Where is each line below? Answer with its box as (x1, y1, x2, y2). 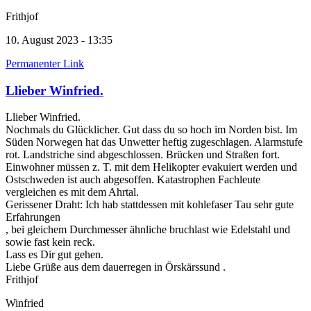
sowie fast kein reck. (6, 236, 95, 249)
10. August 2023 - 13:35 (6, 33, 112, 46)
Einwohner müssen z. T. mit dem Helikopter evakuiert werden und (6, 161, 297, 174)
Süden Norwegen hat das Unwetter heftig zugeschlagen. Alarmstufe (6, 136, 303, 149)
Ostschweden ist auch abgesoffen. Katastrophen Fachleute (6, 174, 260, 186)
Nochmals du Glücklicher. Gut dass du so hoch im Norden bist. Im (6, 124, 297, 136)
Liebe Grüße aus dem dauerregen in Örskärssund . (6, 261, 226, 274)
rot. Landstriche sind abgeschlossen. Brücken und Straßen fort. (6, 149, 280, 161)
